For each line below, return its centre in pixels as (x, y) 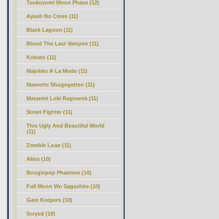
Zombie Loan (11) (49, 145)
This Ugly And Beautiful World (66, 126)
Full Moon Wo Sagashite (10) (64, 186)
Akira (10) (39, 159)
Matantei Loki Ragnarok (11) (63, 98)
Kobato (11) (42, 57)
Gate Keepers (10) (50, 200)
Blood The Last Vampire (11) (63, 44)
